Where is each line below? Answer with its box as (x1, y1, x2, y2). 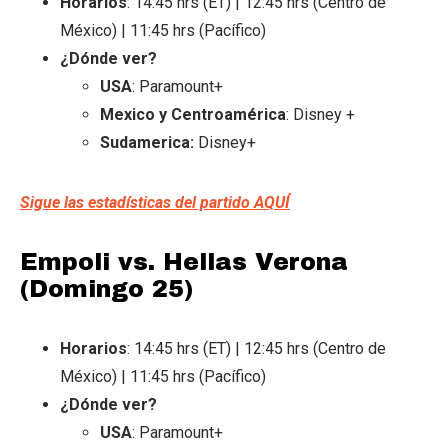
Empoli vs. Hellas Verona (20, 248, 348, 275)
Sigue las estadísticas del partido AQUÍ (20, 192, 290, 212)
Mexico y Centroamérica (100, 104, 286, 124)
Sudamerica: (100, 132, 198, 152)
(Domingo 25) (20, 275, 193, 302)
